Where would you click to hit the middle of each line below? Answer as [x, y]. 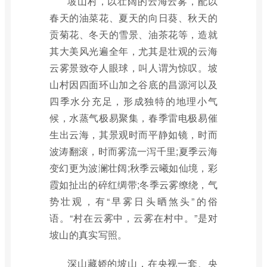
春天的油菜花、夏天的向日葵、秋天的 [133, 18]
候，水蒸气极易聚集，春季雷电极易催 [133, 118]
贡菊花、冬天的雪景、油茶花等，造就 [133, 34]
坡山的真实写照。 [89, 235]
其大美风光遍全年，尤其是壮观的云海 [133, 51]
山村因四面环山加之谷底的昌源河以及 [133, 84]
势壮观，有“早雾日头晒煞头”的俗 [133, 201]
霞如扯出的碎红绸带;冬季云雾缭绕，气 [133, 184]
